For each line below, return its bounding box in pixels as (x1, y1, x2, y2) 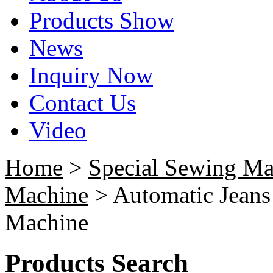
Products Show (29, 7, 174, 34)
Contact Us (29, 90, 136, 116)
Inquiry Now (29, 62, 153, 88)
